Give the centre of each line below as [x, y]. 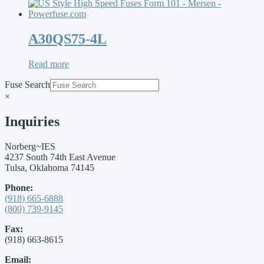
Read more [49, 64]
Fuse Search [27, 84]
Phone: [19, 187]
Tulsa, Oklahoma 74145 [49, 167]
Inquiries [32, 121]
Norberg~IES [30, 146]
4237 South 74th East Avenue [60, 157]
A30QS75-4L [67, 39]
